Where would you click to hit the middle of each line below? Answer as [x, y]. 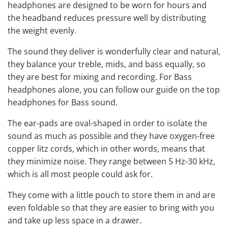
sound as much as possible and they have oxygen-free [111, 136]
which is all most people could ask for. [80, 174]
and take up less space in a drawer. [75, 220]
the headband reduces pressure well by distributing [107, 18]
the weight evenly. [42, 30]
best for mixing [70, 77]
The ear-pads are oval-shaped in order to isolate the [107, 123]
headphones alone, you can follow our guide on [100, 89]
